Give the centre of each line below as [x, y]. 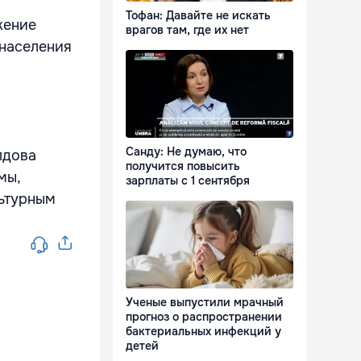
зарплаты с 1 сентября [188, 181]
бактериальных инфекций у [203, 332]
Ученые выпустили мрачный [205, 303]
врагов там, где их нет [187, 30]
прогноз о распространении [204, 317]
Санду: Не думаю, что [186, 152]
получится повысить [183, 166]
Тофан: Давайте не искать [198, 16]
